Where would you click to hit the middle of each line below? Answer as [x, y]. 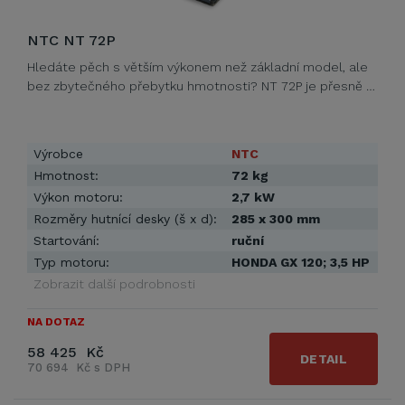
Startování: [66, 240]
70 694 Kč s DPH [79, 367]
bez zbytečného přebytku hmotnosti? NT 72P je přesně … [201, 86]
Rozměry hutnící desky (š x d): [125, 219]
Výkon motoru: [78, 197]
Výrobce [58, 154]
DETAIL [324, 359]
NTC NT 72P [71, 40]
